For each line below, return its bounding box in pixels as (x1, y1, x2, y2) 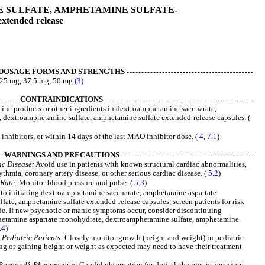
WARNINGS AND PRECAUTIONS (4, 151, 119, 159)
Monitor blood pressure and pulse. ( (17, 179, 135, 188)
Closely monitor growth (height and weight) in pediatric (63, 233, 244, 242)
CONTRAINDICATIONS (20, 95, 103, 104)
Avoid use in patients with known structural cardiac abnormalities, (34, 160, 247, 169)
